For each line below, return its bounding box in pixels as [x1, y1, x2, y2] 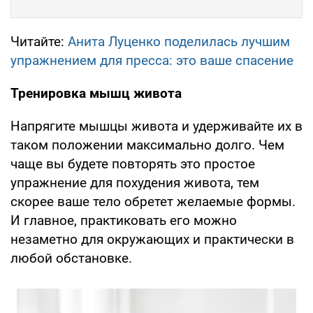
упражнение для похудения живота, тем [10, 175, 259, 191]
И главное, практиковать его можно [10, 212, 237, 229]
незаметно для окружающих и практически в [10, 231, 294, 248]
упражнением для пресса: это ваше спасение [10, 52, 293, 69]
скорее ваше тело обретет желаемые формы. [10, 194, 296, 210]
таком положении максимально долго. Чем [10, 137, 284, 154]
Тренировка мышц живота [10, 85, 182, 102]
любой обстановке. [10, 250, 132, 267]
